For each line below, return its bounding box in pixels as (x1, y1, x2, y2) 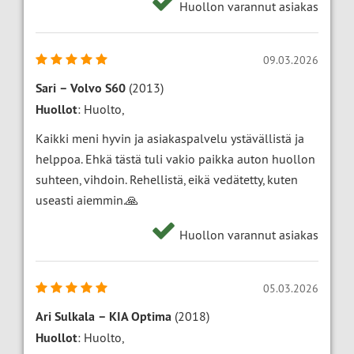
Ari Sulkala (36, 308, 95, 326)
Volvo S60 (70, 80, 126, 97)
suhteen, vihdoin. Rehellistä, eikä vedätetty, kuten (36, 171, 298, 188)
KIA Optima (109, 308, 171, 326)
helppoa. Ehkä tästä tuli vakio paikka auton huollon (36, 151, 315, 168)
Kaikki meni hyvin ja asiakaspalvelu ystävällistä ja (36, 130, 304, 147)
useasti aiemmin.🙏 (36, 192, 138, 209)
